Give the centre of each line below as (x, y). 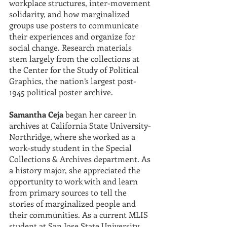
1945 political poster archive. (61, 92)
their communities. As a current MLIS (80, 215)
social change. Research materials (71, 47)
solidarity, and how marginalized (70, 14)
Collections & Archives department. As (81, 159)
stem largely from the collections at (75, 59)
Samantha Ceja (36, 114)
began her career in (101, 114)
